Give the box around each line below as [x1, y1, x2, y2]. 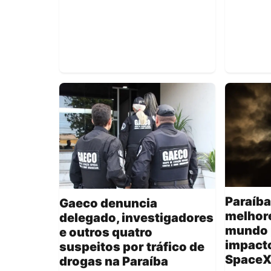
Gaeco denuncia [59, 196, 157, 211]
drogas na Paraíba [59, 254, 168, 269]
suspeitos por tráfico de [59, 240, 204, 255]
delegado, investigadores [59, 211, 214, 226]
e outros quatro [59, 225, 152, 240]
